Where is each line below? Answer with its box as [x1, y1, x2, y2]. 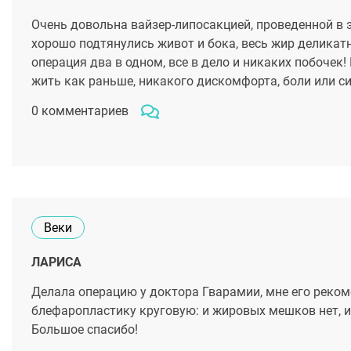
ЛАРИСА [31, 255, 81, 270]
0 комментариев [31, 103, 128, 118]
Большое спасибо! [31, 322, 138, 337]
